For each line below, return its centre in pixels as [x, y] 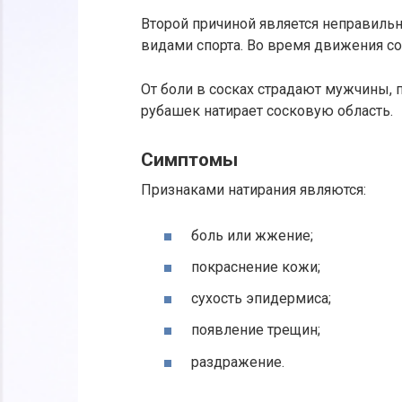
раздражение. [238, 362]
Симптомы [189, 160]
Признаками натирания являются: [253, 189]
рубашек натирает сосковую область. [267, 111]
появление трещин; [256, 330]
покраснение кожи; [256, 267]
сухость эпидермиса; [261, 299]
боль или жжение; [252, 235]
